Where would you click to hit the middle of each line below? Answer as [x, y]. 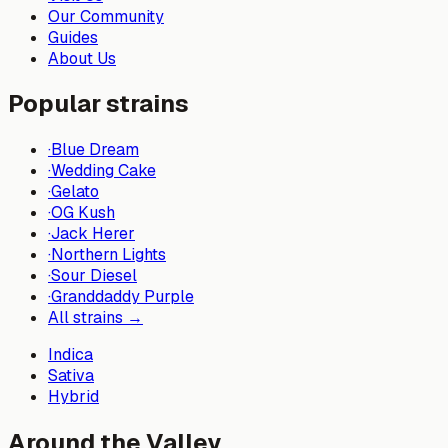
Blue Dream [95, 150]
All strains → [95, 318]
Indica [70, 355]
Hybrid [73, 397]
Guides [73, 37]
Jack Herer [93, 234]
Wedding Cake [103, 171]
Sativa [71, 376]
